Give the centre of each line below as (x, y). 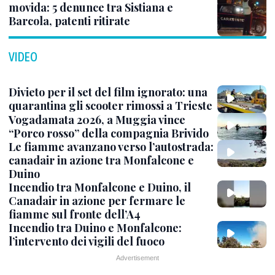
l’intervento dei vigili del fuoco (87, 241)
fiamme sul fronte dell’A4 (75, 214)
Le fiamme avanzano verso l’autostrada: (111, 146)
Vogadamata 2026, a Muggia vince (97, 119)
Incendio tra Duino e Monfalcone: (95, 227)
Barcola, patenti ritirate (69, 21)
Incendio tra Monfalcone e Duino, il (100, 187)
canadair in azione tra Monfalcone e (101, 160)
